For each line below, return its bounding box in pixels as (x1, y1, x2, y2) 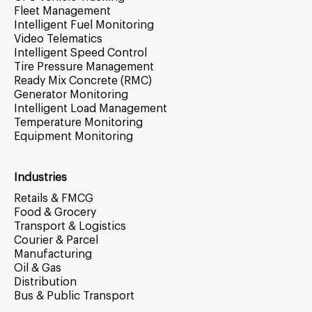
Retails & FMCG (14, 193, 93, 204)
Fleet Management (14, 6, 111, 17)
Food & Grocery (14, 207, 96, 218)
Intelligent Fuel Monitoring (14, 19, 154, 31)
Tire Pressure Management (14, 61, 154, 72)
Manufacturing (14, 249, 92, 260)
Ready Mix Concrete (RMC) (14, 75, 152, 86)
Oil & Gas (14, 263, 61, 274)
